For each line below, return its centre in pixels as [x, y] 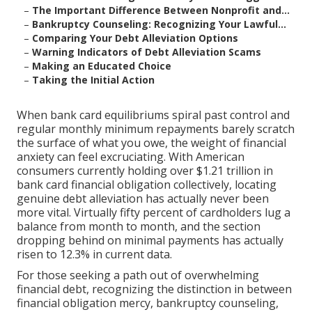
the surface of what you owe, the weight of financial [151, 143]
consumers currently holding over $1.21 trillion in [145, 171]
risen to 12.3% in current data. [94, 255]
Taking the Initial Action [93, 80]
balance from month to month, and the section [139, 227]
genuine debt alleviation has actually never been [143, 199]
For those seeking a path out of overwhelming [138, 275]
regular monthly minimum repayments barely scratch [156, 129]
